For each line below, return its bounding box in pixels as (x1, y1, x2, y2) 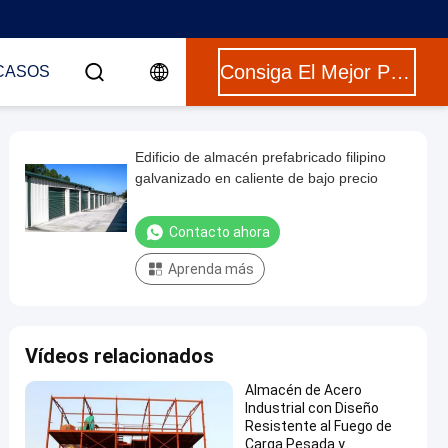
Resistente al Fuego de (245, 418, 392, 434)
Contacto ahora (169, 224, 270, 240)
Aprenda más (168, 261, 254, 277)
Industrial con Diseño (245, 400, 379, 416)
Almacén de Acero (245, 382, 362, 398)
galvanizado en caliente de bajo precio (135, 170, 378, 186)
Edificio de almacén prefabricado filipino (135, 149, 386, 165)
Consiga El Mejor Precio (390, 61, 410, 83)
